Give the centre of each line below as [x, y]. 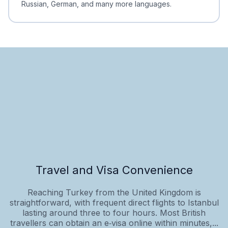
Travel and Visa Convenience [114, 170]
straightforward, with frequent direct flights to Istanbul [114, 202]
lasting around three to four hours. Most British [114, 212]
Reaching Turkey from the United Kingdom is [114, 192]
